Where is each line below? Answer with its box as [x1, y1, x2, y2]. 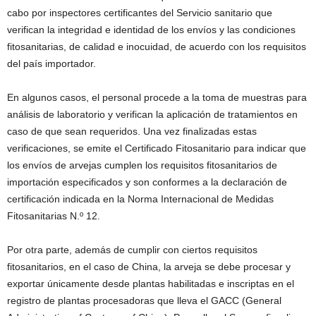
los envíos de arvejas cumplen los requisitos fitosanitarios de [7, 159, 277, 171]
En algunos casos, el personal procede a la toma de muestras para [7, 91, 307, 103]
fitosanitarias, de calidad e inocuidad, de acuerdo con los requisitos [7, 40, 306, 52]
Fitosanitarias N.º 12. [7, 209, 100, 221]
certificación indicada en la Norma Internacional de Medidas [7, 193, 274, 205]
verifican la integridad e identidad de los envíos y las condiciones [7, 23, 296, 35]
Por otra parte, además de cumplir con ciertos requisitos [7, 243, 257, 255]
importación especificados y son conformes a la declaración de [7, 176, 287, 188]
